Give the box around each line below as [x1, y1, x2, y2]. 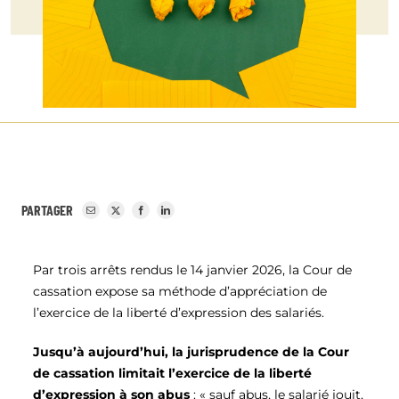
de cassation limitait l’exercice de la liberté [33, 365, 312, 382]
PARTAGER [21, 201, 73, 219]
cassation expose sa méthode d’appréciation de [33, 283, 327, 300]
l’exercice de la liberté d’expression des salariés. [33, 305, 324, 322]
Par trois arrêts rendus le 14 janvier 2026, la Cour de [33, 262, 352, 279]
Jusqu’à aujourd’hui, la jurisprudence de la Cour [33, 344, 349, 361]
